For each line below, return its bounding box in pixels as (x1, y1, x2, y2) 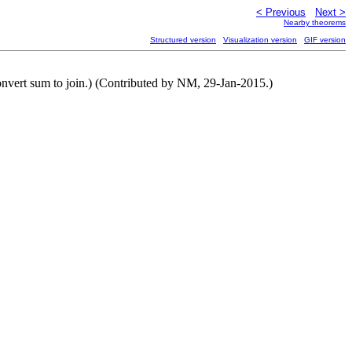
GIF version (304, 35, 346, 44)
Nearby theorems (284, 18, 346, 27)
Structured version (150, 35, 216, 44)
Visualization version (223, 35, 297, 44)
